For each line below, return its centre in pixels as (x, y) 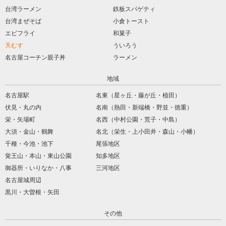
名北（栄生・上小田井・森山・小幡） (147, 131)
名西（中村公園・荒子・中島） (138, 119)
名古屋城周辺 (23, 180)
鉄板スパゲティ (134, 9)
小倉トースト (131, 21)
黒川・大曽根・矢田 (32, 192)
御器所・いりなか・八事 (38, 168)
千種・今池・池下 (29, 144)
